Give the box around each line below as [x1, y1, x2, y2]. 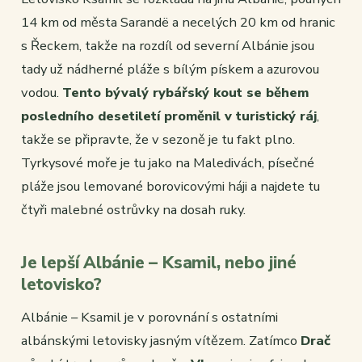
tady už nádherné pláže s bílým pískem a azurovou [21, 60, 319, 79]
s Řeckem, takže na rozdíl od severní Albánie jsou [21, 36, 314, 56]
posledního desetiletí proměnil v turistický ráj [21, 107, 317, 126]
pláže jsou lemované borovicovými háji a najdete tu [21, 177, 320, 196]
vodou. [21, 83, 62, 103]
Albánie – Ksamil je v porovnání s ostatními [21, 308, 278, 327]
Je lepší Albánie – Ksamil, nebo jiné [21, 251, 297, 275]
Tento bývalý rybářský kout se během [62, 83, 309, 103]
